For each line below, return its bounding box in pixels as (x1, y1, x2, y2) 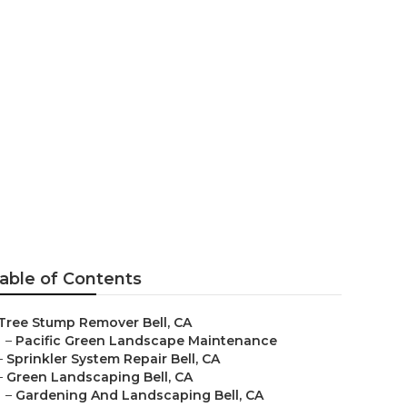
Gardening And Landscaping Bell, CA (15, 387, 263, 403)
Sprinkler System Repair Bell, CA (6, 351, 220, 367)
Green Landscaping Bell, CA (6, 369, 193, 385)
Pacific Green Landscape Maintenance (15, 333, 277, 349)
